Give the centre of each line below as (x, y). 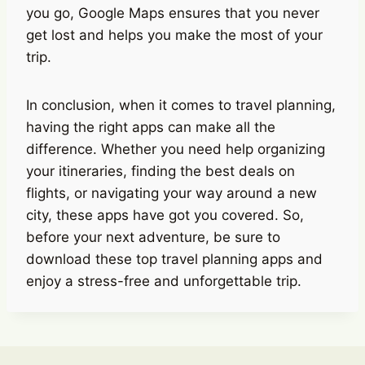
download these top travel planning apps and (174, 259)
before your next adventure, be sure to (153, 237)
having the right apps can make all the (151, 127)
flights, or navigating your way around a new (172, 193)
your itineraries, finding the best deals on (161, 171)
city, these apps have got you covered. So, (165, 215)
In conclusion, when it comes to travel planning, (181, 105)
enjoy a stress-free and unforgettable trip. (164, 281)
